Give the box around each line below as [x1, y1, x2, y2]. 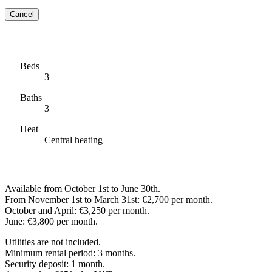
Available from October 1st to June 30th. [5, 183, 160, 194]
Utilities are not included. [5, 236, 101, 247]
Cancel [10, 9, 34, 19]
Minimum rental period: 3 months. [5, 247, 135, 258]
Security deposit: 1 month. [5, 258, 105, 269]
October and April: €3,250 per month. [5, 205, 149, 216]
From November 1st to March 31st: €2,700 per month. [5, 194, 212, 205]
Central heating [44, 134, 103, 145]
